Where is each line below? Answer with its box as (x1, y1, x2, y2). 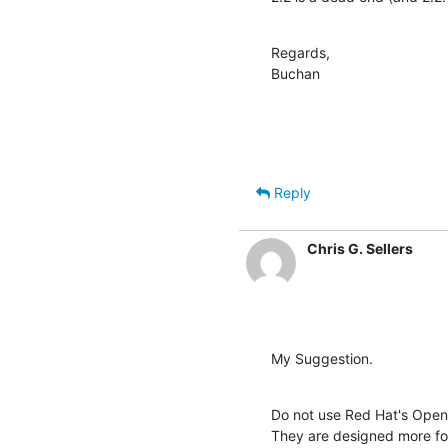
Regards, (271, 43, 330, 61)
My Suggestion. (271, 349, 373, 367)
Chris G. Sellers (307, 239, 413, 257)
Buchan (271, 64, 320, 82)
